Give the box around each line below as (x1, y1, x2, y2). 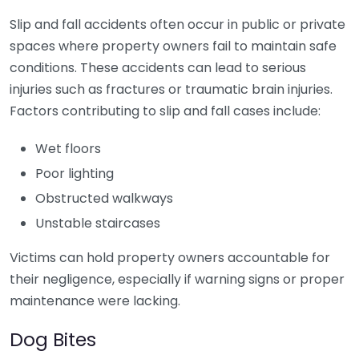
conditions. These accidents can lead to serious (10, 58, 306, 77)
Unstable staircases (35, 214, 160, 232)
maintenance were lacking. (10, 292, 180, 310)
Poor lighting (35, 164, 114, 183)
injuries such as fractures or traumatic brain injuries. (10, 80, 333, 99)
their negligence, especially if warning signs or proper (10, 270, 345, 288)
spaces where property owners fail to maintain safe (10, 37, 337, 55)
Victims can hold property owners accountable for (10, 248, 330, 267)
